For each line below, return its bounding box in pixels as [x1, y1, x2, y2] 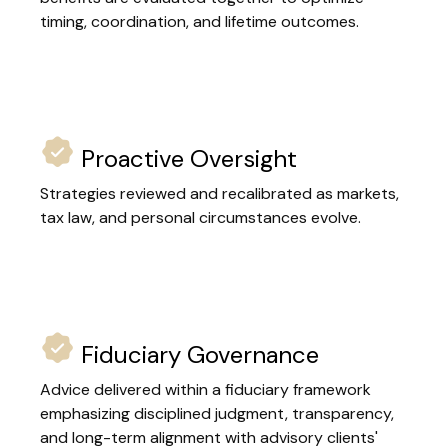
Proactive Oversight [75, 143, 297, 174]
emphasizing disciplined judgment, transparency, [40, 403, 394, 424]
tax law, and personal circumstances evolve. [40, 207, 361, 228]
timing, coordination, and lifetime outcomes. [40, 11, 359, 32]
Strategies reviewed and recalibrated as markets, [40, 183, 399, 204]
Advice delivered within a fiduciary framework [40, 379, 371, 400]
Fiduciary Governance [75, 339, 319, 370]
